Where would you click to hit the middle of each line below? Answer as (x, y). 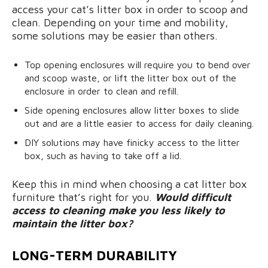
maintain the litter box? (72, 224)
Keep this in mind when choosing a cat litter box (130, 184)
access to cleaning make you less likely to (118, 211)
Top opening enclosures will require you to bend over (138, 65)
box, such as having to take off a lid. (103, 156)
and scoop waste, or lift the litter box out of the (130, 78)
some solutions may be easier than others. (115, 36)
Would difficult (193, 197)
